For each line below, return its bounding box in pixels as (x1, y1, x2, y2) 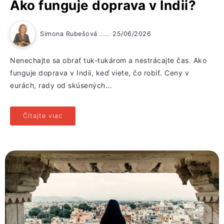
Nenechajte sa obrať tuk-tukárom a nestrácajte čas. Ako (10, 56, 206, 65)
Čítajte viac (23, 112, 62, 120)
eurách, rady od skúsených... (10, 81, 112, 90)
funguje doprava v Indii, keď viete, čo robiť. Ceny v (10, 68, 189, 77)
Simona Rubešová (40, 30, 99, 38)
